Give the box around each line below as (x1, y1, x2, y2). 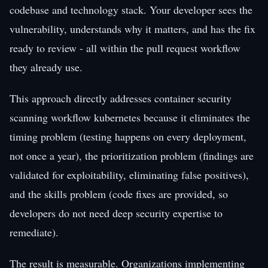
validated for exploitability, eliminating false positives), (10, 167, 249, 182)
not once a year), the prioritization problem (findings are (10, 148, 254, 163)
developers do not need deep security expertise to (10, 205, 223, 220)
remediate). (10, 224, 59, 239)
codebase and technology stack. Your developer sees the (10, 2, 252, 17)
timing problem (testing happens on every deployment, (10, 129, 246, 144)
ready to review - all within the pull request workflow (10, 40, 240, 55)
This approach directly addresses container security (10, 90, 232, 105)
